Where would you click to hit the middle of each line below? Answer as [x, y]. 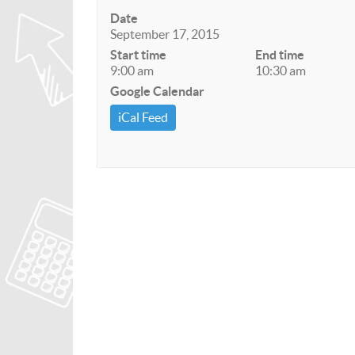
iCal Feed [143, 117]
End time [280, 55]
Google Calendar [157, 91]
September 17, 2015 [165, 34]
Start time [138, 55]
